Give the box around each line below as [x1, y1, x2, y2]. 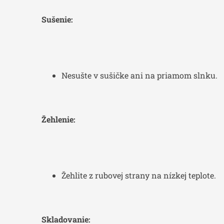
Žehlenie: [41, 114, 75, 125]
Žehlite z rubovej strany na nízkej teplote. [61, 170, 216, 181]
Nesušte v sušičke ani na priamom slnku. [61, 70, 217, 81]
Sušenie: [41, 14, 73, 25]
